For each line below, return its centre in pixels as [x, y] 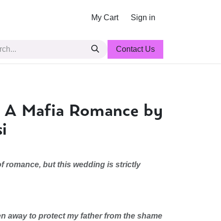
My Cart [105, 18]
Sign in [143, 18]
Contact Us [135, 49]
